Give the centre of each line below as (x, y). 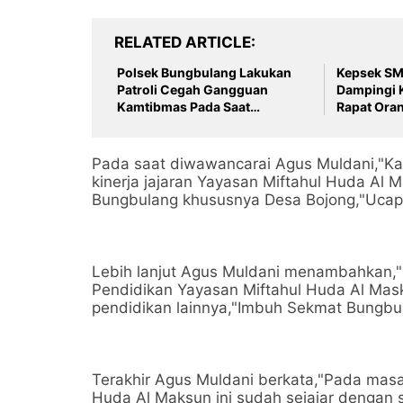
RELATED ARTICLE (183, 42)
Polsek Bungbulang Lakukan (204, 72)
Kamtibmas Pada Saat (184, 107)
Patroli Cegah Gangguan (193, 90)
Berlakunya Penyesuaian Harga (212, 124)
